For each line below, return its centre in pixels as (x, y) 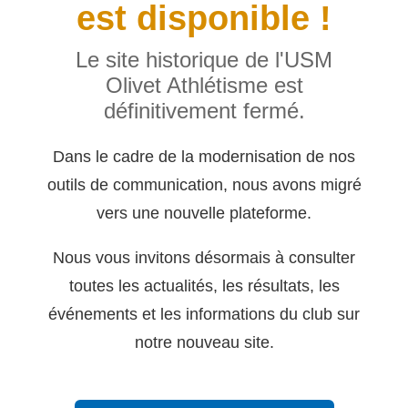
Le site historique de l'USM (204, 59)
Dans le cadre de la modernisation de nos (204, 156)
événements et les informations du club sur (204, 314)
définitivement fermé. (204, 110)
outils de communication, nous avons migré (204, 184)
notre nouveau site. (204, 342)
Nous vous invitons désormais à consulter (204, 258)
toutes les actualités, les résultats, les (204, 286)
